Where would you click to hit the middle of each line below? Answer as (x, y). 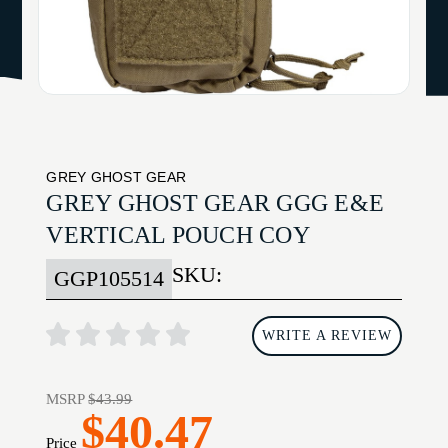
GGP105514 (109, 279)
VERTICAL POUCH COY (178, 235)
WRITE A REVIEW (326, 336)
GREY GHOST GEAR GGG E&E (215, 203)
